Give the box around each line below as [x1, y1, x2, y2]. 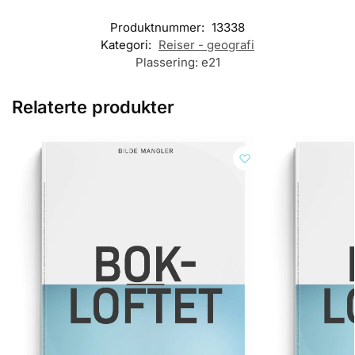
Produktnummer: [110, 19, 208, 35]
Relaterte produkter [12, 96, 174, 117]
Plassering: [135, 54, 201, 70]
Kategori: [101, 36, 155, 52]
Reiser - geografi [158, 36, 254, 52]
